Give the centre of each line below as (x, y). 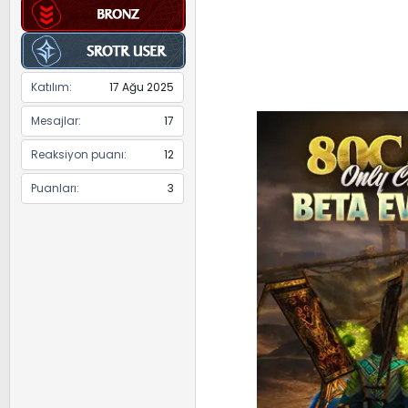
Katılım (50, 87)
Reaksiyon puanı (77, 155)
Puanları (54, 189)
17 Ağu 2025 (142, 87)
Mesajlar (55, 121)
